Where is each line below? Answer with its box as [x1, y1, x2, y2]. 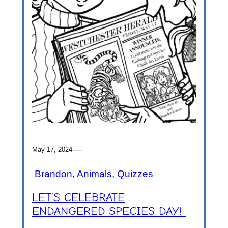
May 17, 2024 [32, 145, 72, 153]
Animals [76, 168, 112, 179]
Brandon [32, 168, 72, 179]
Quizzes [117, 168, 153, 179]
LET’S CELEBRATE [32, 190, 125, 204]
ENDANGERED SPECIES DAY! [32, 204, 186, 218]
